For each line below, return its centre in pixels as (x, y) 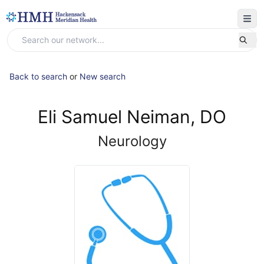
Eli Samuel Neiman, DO (132, 117)
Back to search (38, 76)
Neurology (132, 141)
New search (103, 76)
